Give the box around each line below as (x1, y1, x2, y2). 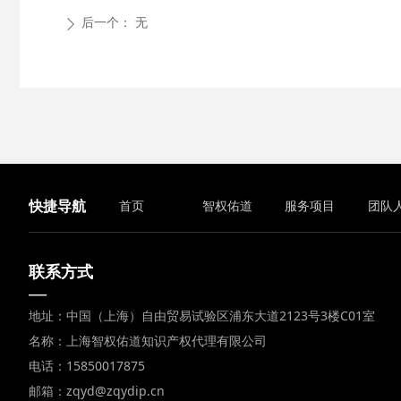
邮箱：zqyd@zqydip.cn (29, 382, 165, 399)
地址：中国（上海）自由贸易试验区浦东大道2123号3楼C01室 (29, 307, 375, 324)
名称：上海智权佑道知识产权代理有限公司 (29, 332, 267, 349)
